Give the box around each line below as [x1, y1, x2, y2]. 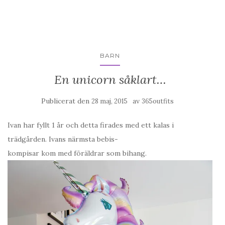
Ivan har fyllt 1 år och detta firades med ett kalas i [8, 120, 174, 130]
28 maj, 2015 [91, 96, 128, 105]
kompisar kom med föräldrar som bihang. [8, 148, 149, 158]
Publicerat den [41, 96, 91, 105]
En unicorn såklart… [54, 71, 166, 87]
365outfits [142, 96, 174, 105]
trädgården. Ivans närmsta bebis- [8, 134, 118, 144]
